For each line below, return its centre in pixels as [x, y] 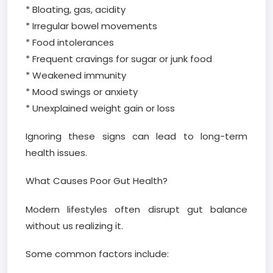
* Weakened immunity [76, 76]
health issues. [56, 153]
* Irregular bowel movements [91, 26]
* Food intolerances [70, 43]
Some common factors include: [97, 253]
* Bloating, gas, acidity [76, 10]
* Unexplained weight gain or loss [100, 108]
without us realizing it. [74, 225]
